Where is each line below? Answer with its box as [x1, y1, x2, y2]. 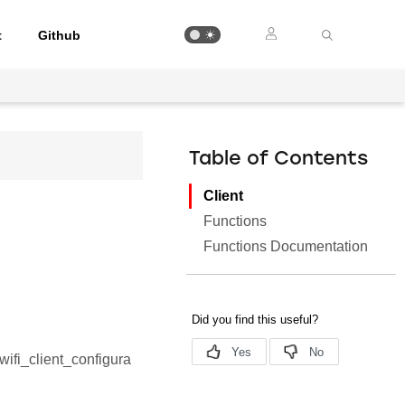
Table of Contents [189, 150, 369, 169]
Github [38, 27, 81, 42]
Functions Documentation [203, 239, 369, 254]
